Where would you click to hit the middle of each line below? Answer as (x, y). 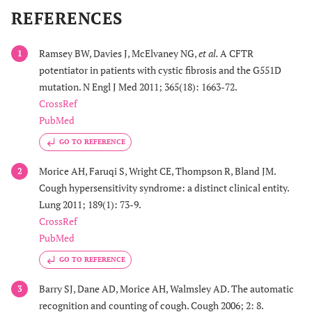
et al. (209, 53)
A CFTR (237, 53)
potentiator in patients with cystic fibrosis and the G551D (160, 70)
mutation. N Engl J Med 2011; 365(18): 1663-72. (138, 86)
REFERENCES (67, 18)
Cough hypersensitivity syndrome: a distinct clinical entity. (164, 188)
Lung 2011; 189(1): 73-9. (90, 204)
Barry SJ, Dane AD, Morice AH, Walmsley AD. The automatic (166, 289)
